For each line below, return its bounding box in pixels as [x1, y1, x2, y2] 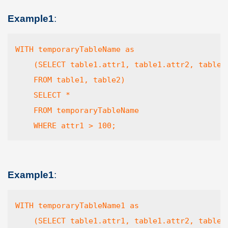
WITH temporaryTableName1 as [15, 201, 139, 210]
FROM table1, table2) [15, 75, 125, 84]
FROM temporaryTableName [15, 105, 144, 115]
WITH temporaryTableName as [15, 44, 134, 54]
